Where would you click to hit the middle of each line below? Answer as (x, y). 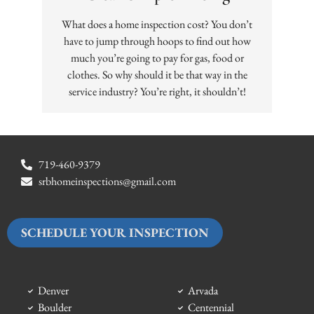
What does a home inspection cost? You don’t (157, 25)
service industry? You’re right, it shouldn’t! (157, 92)
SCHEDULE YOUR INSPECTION (115, 233)
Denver (53, 291)
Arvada (203, 291)
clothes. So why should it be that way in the (157, 75)
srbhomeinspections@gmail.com (107, 182)
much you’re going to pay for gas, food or (157, 58)
